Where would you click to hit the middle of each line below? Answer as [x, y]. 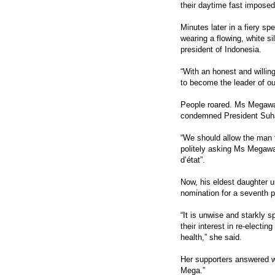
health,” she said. [211, 237]
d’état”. [193, 160]
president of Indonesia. [221, 49]
